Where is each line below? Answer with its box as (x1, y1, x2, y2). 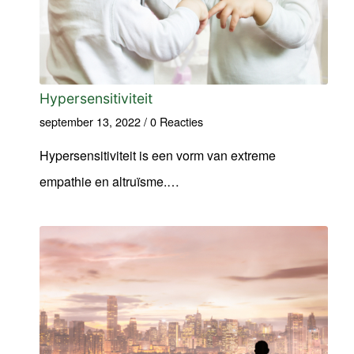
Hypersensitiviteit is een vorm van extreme (40, 145, 276, 164)
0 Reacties (150, 112, 203, 130)
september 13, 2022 (40, 112, 141, 130)
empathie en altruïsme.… (40, 171, 179, 190)
